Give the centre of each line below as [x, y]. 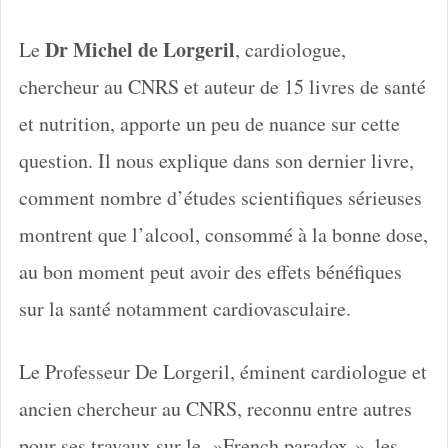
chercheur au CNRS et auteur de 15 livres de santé [222, 86]
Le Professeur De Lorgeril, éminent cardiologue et [222, 371]
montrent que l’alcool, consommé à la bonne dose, [223, 234]
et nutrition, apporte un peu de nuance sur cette [209, 123]
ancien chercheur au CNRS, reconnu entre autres [215, 408]
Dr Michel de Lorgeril [139, 49]
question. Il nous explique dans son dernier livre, [216, 160]
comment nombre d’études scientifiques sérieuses [220, 197]
